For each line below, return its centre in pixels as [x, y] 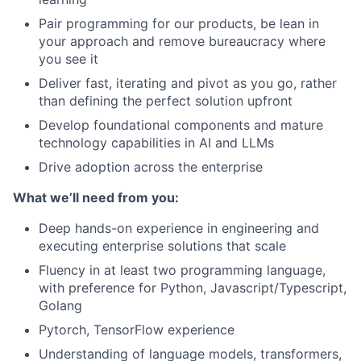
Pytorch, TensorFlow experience [137, 330]
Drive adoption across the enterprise [151, 167]
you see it [68, 59]
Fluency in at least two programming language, [182, 270]
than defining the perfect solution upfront [166, 101]
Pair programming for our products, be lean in [179, 23]
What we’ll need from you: [96, 197]
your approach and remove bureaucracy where [182, 41]
